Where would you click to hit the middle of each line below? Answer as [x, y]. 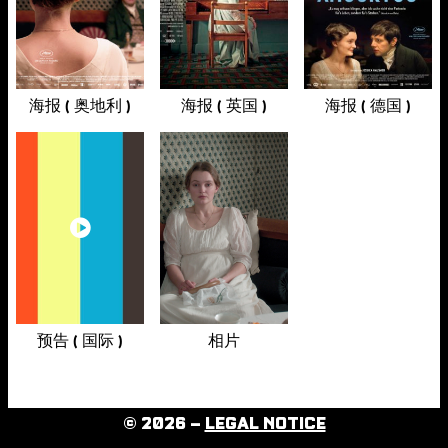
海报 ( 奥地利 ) [80, 106]
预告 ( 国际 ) [80, 341]
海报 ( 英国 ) [224, 106]
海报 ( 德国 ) [368, 106]
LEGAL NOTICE [265, 424]
